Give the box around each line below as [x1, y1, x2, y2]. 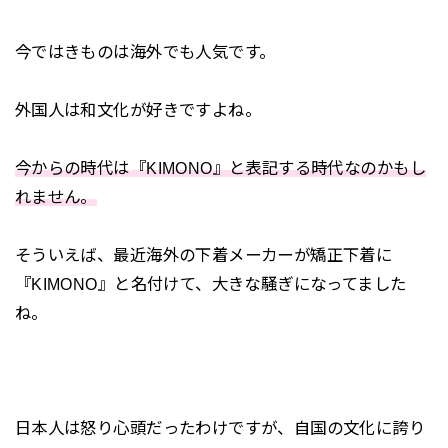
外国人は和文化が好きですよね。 [14, 100, 262, 119]
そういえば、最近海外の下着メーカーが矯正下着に [14, 245, 393, 264]
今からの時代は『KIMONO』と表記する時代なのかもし [14, 158, 426, 177]
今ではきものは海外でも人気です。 [14, 43, 276, 62]
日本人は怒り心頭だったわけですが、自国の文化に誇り [14, 419, 426, 438]
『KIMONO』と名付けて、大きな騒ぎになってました [14, 274, 407, 293]
